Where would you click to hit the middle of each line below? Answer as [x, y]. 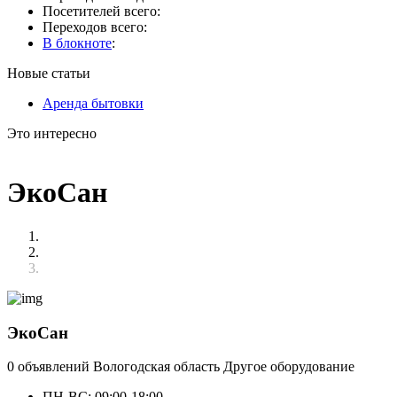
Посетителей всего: [101, 11]
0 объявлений [50, 367]
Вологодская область [158, 367]
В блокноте [77, 43]
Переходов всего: [95, 27]
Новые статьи [49, 73]
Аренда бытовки [93, 103]
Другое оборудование [289, 367]
